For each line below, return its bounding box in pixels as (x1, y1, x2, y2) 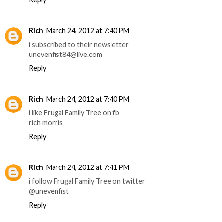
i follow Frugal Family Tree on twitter (29, 177, 145, 186)
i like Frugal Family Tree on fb (29, 109, 119, 117)
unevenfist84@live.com (29, 50, 102, 59)
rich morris (29, 118, 63, 127)
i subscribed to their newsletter (29, 40, 129, 49)
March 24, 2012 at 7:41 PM (46, 163, 129, 172)
